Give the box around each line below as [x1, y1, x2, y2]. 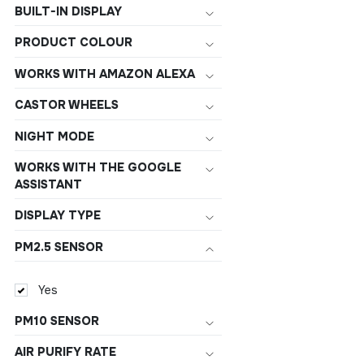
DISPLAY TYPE [15, 208, 101, 223]
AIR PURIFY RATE [15, 344, 116, 359]
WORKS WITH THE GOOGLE [15, 160, 181, 175]
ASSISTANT [15, 177, 82, 193]
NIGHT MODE [15, 128, 94, 144]
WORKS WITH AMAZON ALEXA [15, 66, 195, 81]
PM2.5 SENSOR [15, 239, 103, 254]
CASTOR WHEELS [15, 97, 119, 113]
